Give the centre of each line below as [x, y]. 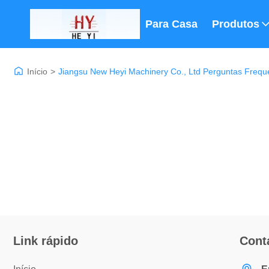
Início [37, 71]
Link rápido [46, 241]
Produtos [236, 24]
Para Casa [172, 24]
